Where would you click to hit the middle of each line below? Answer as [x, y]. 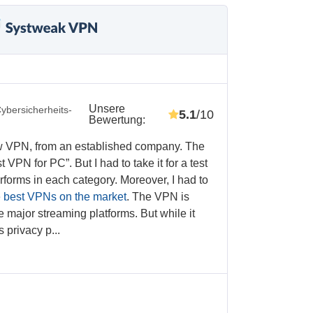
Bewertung [115, 120]
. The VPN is [158, 197]
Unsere [107, 109]
